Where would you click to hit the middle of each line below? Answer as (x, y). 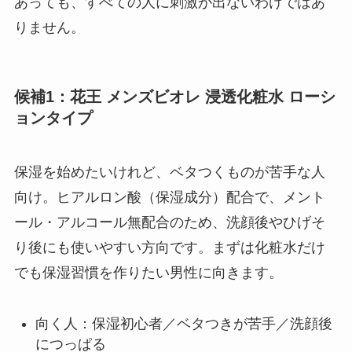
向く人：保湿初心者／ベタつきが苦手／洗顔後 (183, 324)
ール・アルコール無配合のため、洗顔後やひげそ (169, 223)
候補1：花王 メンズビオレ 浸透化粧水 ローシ (174, 96)
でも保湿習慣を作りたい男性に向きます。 (148, 273)
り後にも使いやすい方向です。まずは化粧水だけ (169, 248)
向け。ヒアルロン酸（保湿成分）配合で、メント (169, 198)
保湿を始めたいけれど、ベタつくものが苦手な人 (169, 172)
